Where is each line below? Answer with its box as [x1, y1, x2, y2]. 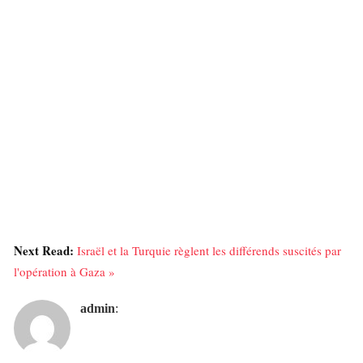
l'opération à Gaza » [14, 263, 115, 280]
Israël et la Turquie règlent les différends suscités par [77, 241, 341, 258]
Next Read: [14, 241, 77, 259]
